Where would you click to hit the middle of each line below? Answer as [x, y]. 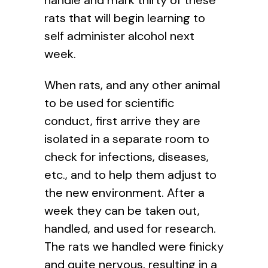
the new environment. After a [124, 192]
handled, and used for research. [130, 228]
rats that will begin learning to [125, 18]
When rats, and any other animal [132, 85]
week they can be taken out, [122, 210]
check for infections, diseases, [127, 156]
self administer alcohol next [119, 36]
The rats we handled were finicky [134, 246]
